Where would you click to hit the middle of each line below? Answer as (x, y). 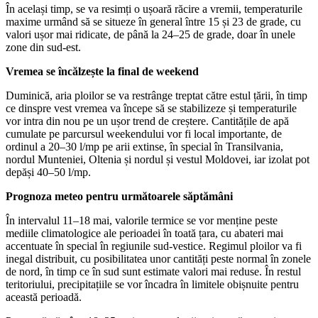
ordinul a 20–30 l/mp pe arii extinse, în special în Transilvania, (144, 146)
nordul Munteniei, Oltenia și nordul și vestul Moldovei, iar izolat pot (158, 159)
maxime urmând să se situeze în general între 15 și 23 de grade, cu (153, 21)
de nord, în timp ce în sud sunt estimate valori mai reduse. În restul (153, 271)
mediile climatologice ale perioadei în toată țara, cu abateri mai (144, 233)
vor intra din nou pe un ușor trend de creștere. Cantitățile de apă (147, 121)
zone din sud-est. (43, 47)
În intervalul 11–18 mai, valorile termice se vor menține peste (142, 220)
